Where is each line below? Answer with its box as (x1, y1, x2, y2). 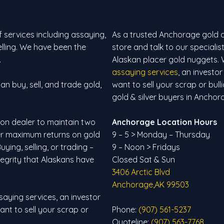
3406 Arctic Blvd (112, 166, 170, 177)
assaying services (112, 66, 178, 77)
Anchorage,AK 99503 (112, 179, 189, 189)
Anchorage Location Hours (112, 116, 219, 127)
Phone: (112, 204, 138, 214)
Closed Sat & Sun (112, 154, 175, 164)
